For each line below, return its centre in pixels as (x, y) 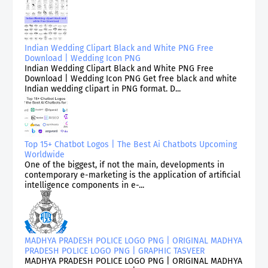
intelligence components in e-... (84, 185)
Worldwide (45, 154)
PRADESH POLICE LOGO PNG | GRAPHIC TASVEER (115, 251)
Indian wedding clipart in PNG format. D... (103, 89)
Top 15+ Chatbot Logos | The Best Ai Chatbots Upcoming (131, 144)
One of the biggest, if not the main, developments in (124, 165)
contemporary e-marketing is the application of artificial (133, 175)
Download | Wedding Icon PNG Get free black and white (131, 78)
